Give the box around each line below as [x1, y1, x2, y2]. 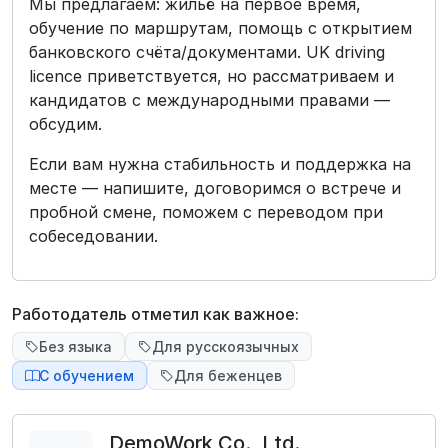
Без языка [39, 338, 112, 355]
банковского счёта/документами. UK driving [29, 42, 385, 62]
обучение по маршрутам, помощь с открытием [29, 18, 412, 38]
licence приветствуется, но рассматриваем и [29, 66, 394, 86]
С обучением [39, 367, 134, 384]
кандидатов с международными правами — [29, 90, 390, 110]
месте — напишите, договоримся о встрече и [29, 178, 401, 198]
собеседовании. [29, 226, 158, 246]
